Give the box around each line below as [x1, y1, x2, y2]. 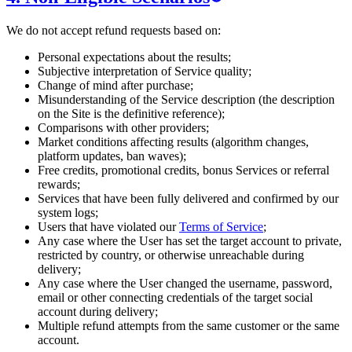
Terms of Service [179, 219, 263, 233]
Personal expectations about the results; [38, 49, 231, 64]
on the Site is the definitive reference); [38, 106, 225, 120]
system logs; [38, 205, 98, 219]
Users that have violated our [38, 219, 179, 233]
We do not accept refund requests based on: [6, 23, 221, 37]
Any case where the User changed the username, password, [38, 276, 332, 290]
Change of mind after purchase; [38, 78, 193, 92]
